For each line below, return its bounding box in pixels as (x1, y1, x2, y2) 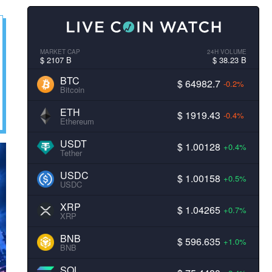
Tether (59, 147, 82, 158)
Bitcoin (59, 84, 84, 95)
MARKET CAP (39, 47, 80, 56)
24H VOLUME (206, 47, 246, 56)
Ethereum (59, 115, 94, 127)
